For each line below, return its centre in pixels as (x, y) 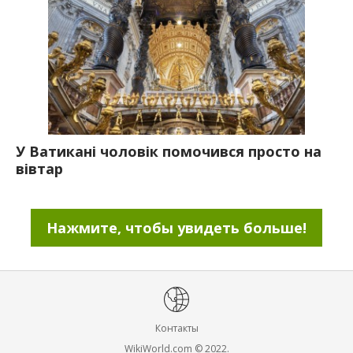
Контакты (176, 328)
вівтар (39, 169)
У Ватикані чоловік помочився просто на (169, 151)
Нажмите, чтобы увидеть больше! (176, 228)
